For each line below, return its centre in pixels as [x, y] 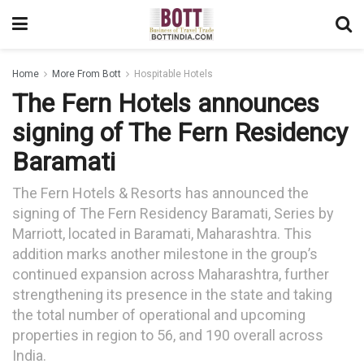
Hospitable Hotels [173, 74]
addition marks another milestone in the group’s [165, 253]
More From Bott [87, 74]
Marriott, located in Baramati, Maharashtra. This [162, 233]
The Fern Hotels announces [166, 103]
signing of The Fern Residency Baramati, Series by [173, 213]
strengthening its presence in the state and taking [172, 294]
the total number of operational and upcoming [159, 314]
